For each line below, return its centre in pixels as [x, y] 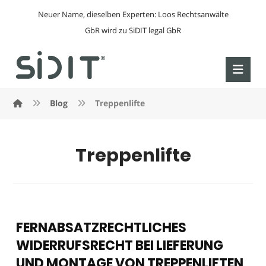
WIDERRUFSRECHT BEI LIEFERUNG [120, 246]
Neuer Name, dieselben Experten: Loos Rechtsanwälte [133, 14]
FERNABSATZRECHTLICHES [102, 228]
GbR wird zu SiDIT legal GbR [133, 30]
